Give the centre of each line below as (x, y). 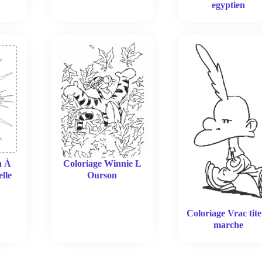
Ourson (102, 175)
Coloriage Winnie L (102, 163)
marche (228, 225)
